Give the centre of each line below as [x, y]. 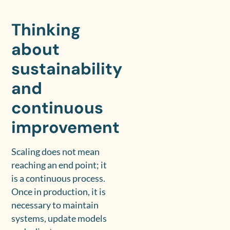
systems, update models [59, 219]
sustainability [67, 69]
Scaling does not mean [56, 152]
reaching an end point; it [59, 165]
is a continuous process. [59, 179]
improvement [66, 128]
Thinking [46, 30]
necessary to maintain [55, 205]
